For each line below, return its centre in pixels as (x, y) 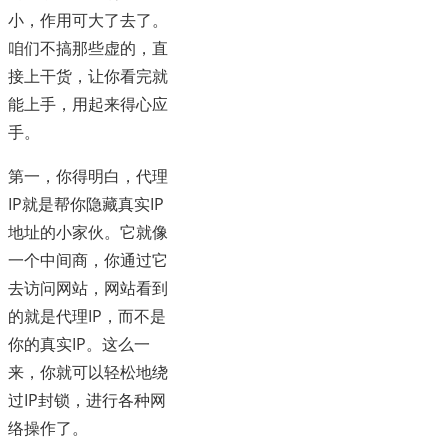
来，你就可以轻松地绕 (88, 372)
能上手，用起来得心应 (88, 104)
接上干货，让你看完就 (88, 76)
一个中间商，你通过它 (88, 260)
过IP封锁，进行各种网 (87, 400)
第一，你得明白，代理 (88, 176)
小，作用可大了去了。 (88, 20)
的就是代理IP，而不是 (87, 316)
